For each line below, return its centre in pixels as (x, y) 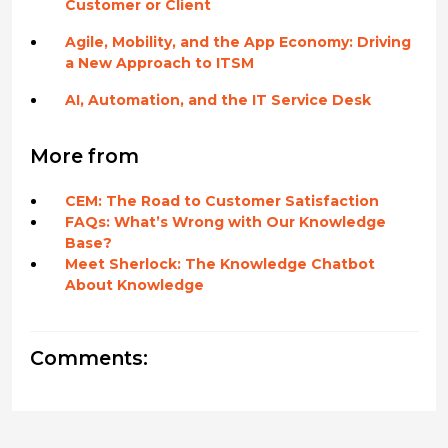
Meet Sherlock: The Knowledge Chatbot (219, 264)
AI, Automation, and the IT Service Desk (217, 100)
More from (84, 156)
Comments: (88, 358)
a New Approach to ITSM (159, 63)
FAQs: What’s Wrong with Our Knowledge (225, 222)
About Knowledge (134, 285)
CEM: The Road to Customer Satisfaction (221, 201)
